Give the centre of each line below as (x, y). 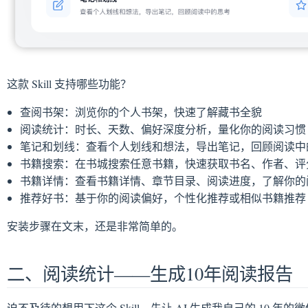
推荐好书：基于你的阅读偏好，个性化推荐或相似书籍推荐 (163, 197)
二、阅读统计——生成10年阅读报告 (150, 273)
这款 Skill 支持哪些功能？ (69, 83)
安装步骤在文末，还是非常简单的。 (95, 225)
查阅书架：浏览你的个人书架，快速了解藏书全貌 (141, 111)
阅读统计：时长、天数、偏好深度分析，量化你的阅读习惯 (163, 129)
